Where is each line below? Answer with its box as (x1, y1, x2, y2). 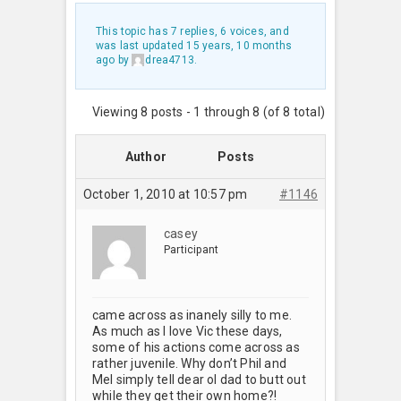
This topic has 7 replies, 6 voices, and (96, 25, 289, 38)
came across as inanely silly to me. (92, 307, 292, 322)
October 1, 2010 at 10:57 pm (83, 186, 248, 201)
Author (124, 149, 167, 164)
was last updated (96, 39, 187, 52)
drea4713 (145, 54, 195, 66)
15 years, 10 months (186, 39, 293, 52)
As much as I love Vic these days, (92, 323, 283, 338)
